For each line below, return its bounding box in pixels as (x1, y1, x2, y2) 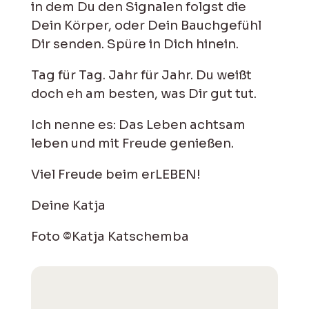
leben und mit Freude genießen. (30, 134, 234, 151)
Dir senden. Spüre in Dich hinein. (30, 35, 239, 52)
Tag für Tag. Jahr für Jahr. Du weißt (30, 66, 252, 83)
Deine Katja (30, 197, 106, 213)
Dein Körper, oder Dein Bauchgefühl (30, 17, 261, 33)
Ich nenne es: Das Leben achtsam (30, 116, 246, 132)
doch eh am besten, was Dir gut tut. (30, 85, 257, 101)
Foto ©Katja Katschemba (30, 228, 189, 244)
